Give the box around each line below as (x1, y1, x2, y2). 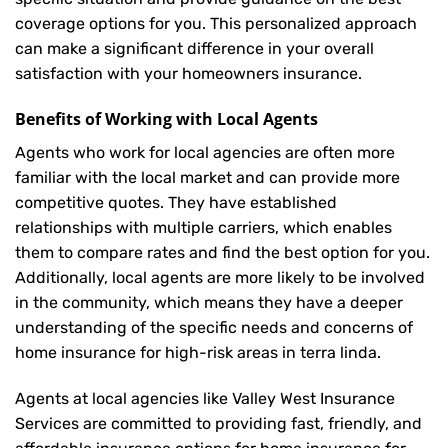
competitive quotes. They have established (15, 192, 337, 212)
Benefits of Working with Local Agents (15, 107, 318, 130)
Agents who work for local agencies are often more (15, 142, 395, 162)
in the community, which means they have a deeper (15, 292, 403, 312)
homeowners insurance (182, 64, 358, 84)
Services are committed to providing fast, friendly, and (15, 413, 422, 433)
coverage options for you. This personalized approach (15, 14, 417, 34)
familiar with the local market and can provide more (15, 167, 400, 187)
